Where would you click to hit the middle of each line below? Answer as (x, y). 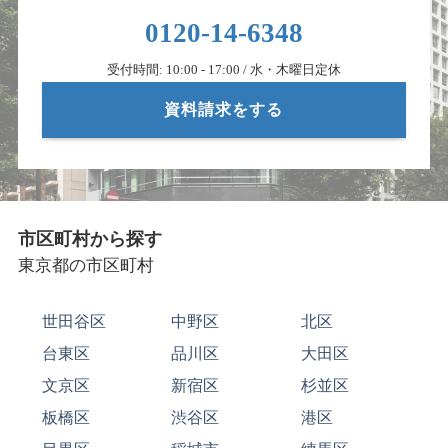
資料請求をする (224, 109)
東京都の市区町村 (85, 265)
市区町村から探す (89, 238)
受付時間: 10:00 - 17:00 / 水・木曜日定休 (223, 69)
